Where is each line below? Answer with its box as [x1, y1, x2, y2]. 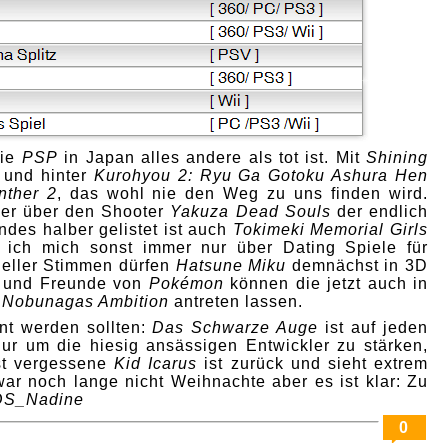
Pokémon [148, 275, 224, 292]
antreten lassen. [169, 293, 303, 310]
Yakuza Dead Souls [170, 203, 331, 220]
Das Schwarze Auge [152, 319, 319, 336]
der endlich [330, 203, 429, 220]
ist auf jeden [318, 319, 429, 336]
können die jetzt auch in [223, 275, 428, 292]
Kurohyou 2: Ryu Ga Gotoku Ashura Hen [93, 167, 429, 184]
